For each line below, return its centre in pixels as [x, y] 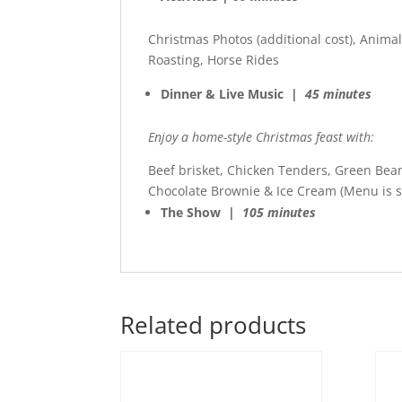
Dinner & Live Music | [232, 93]
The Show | [202, 212]
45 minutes [339, 93]
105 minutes [280, 212]
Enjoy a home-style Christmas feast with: [262, 136]
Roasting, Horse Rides [214, 59]
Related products [214, 324]
